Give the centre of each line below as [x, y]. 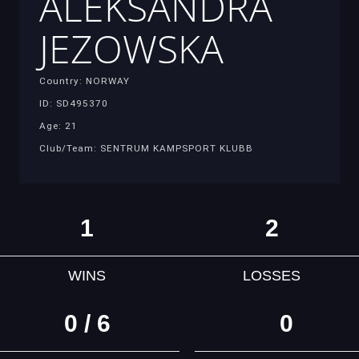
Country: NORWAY [85, 81]
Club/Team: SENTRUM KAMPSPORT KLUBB [146, 148]
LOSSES [272, 276]
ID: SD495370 [74, 103]
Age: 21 [58, 125]
